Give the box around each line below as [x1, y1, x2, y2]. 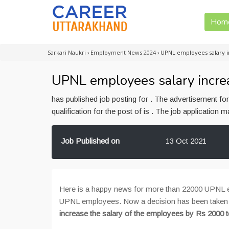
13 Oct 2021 [165, 136, 207, 145]
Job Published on [61, 136, 120, 145]
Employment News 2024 [90, 49, 156, 56]
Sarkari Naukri [48, 49, 86, 56]
